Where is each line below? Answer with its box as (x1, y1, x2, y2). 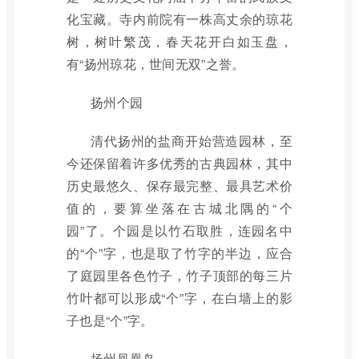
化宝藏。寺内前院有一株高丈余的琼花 (67, 10, 292, 28)
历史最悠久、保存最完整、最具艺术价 (67, 176, 292, 195)
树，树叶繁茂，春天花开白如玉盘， (67, 32, 292, 50)
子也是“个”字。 (67, 311, 154, 329)
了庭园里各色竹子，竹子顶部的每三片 (67, 266, 292, 284)
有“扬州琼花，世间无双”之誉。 (67, 54, 245, 73)
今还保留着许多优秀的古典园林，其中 (67, 154, 292, 172)
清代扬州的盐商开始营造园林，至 (91, 131, 292, 150)
